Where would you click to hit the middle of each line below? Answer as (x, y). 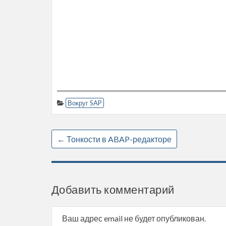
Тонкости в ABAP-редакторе (118, 139)
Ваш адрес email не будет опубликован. (134, 218)
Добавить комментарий (113, 189)
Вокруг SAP (85, 103)
